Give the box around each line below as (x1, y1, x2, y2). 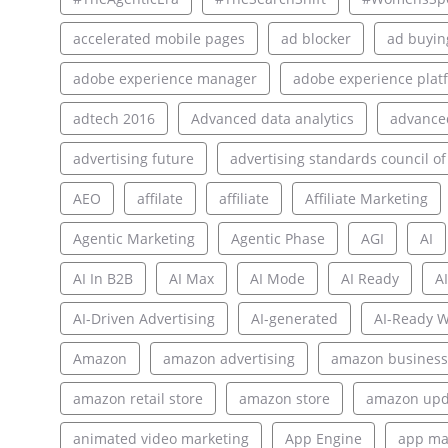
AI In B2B (72, 269, 133, 289)
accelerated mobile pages (72, 29, 245, 49)
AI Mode (249, 269, 305, 289)
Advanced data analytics (190, 109, 354, 129)
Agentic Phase (230, 229, 325, 249)
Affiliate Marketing (304, 189, 428, 209)
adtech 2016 (72, 109, 155, 129)
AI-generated (250, 309, 338, 329)
